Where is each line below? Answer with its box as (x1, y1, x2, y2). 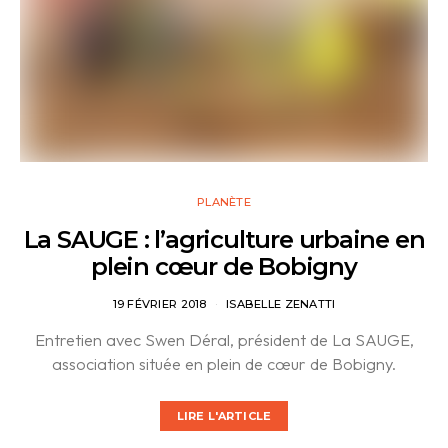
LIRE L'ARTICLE (177, 408, 271, 423)
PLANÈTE (197, 195, 251, 209)
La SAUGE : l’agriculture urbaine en (23, 225, 425, 254)
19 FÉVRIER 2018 (112, 297, 207, 311)
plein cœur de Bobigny (91, 252, 357, 281)
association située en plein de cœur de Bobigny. (52, 353, 396, 374)
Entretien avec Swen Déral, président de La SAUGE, (34, 329, 414, 350)
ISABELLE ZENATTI (226, 297, 336, 311)
